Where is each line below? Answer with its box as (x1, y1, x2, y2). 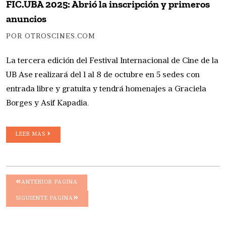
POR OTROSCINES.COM (6, 33, 95, 41)
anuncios (6, 13, 46, 25)
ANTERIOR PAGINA (21, 180, 78, 186)
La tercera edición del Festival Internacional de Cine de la (6, 57, 218, 66)
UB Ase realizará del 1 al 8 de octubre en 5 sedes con (6, 71, 200, 80)
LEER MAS (16, 132, 47, 138)
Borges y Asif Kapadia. (6, 99, 89, 108)
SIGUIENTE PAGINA (16, 196, 73, 202)
